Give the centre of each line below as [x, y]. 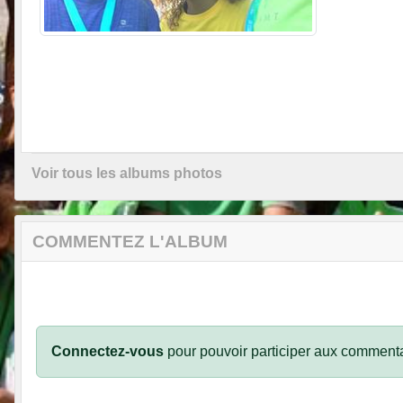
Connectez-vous [107, 351]
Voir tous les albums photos [127, 173]
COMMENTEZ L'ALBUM [130, 241]
